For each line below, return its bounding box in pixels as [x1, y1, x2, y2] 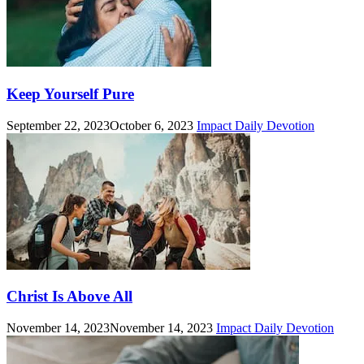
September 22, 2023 [6, 118, 110, 132]
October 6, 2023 [110, 118, 193, 132]
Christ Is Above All [6, 288, 132, 305]
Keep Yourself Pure [6, 85, 134, 103]
